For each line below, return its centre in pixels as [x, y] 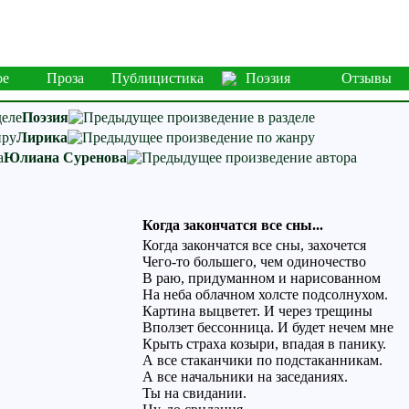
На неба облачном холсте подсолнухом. [265, 294]
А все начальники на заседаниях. [245, 377]
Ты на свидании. [194, 393]
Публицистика [157, 78]
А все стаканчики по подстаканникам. [262, 360]
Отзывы [367, 78]
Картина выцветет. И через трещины [257, 311]
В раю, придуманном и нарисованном [261, 278]
